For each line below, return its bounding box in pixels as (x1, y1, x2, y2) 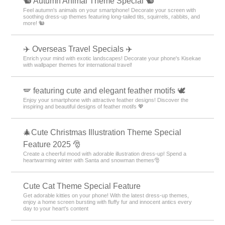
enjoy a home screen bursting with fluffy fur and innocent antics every (23, 198, 192, 205)
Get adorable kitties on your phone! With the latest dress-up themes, (23, 192, 189, 198)
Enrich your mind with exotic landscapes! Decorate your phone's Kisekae (23, 55, 201, 61)
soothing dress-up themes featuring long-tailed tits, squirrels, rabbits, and (23, 13, 200, 20)
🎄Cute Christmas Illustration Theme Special (23, 128, 182, 137)
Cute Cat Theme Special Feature (23, 181, 141, 190)
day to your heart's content (23, 205, 89, 211)
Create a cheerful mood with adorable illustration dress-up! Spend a (23, 150, 187, 157)
